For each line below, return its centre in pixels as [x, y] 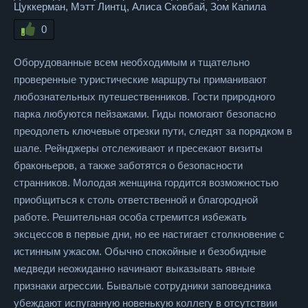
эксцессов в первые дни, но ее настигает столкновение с [149, 234]
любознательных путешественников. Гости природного [144, 97]
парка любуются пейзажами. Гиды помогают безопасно [145, 114]
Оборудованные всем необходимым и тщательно [132, 62]
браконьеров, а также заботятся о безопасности [128, 165]
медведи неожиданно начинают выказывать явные [134, 268]
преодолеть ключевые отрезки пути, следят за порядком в [153, 131]
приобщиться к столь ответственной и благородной [136, 200]
